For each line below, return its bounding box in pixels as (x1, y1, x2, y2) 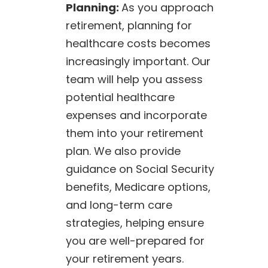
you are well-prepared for (65, 233, 205, 248)
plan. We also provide (65, 143, 181, 159)
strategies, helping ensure (65, 215, 204, 230)
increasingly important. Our (65, 53, 211, 69)
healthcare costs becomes (65, 35, 211, 51)
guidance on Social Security (65, 161, 214, 176)
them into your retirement (65, 125, 203, 141)
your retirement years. (65, 251, 184, 266)
